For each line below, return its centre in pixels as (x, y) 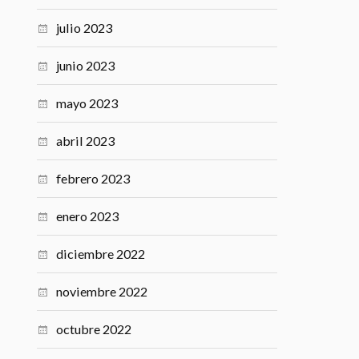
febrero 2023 (93, 178)
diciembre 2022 (101, 253)
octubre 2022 (94, 329)
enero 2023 (88, 216)
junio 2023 (86, 65)
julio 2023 (85, 27)
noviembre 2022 (102, 291)
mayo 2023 (87, 103)
